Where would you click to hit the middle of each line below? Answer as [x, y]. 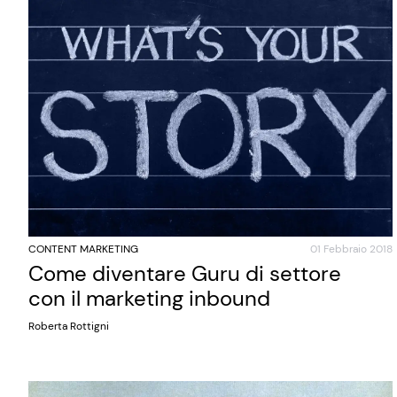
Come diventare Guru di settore [185, 273]
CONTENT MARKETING [83, 249]
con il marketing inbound [149, 298]
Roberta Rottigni [69, 326]
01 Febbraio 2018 [351, 249]
